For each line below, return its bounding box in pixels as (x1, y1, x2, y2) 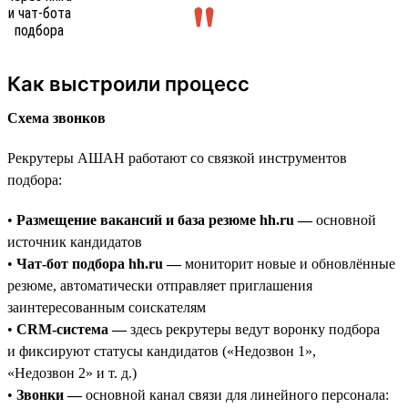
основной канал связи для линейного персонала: (82, 386, 389, 403)
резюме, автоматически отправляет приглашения (7, 277, 312, 293)
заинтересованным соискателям (7, 299, 206, 315)
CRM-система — (16, 321, 127, 337)
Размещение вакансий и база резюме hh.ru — (16, 211, 312, 228)
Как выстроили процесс (7, 71, 250, 96)
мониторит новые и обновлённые (181, 255, 395, 271)
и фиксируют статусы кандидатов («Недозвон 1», (7, 342, 316, 359)
